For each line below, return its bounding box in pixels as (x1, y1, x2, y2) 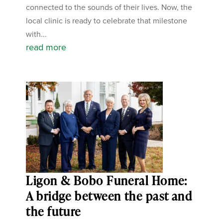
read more (26, 40, 67, 54)
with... (26, 28, 47, 40)
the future (26, 203, 81, 220)
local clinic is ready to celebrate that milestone (26, 14, 188, 26)
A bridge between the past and (26, 187, 193, 204)
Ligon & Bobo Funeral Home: (26, 172, 188, 189)
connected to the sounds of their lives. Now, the (26, 1, 193, 13)
